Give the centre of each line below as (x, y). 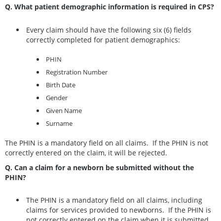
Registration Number (77, 72)
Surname (59, 124)
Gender (57, 98)
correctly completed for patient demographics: (103, 39)
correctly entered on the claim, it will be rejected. (87, 152)
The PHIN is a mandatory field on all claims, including (114, 200)
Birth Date (61, 85)
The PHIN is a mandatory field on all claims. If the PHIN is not (107, 143)
